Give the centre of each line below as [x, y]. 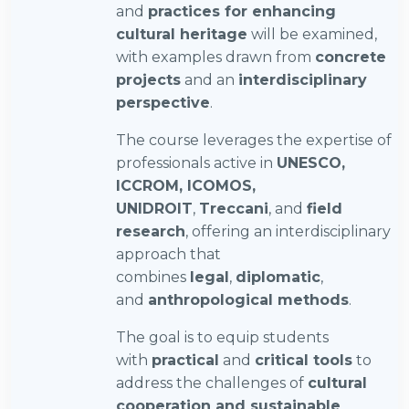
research [151, 231]
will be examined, [312, 34]
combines [153, 277]
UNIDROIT [154, 209]
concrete [351, 57]
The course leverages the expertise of [254, 140]
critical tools [304, 360]
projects [148, 80]
